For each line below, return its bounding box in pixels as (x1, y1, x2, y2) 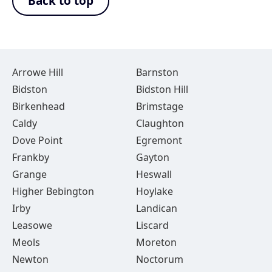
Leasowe (12, 219, 52, 232)
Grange (12, 168, 47, 181)
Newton (12, 253, 49, 266)
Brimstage (135, 100, 183, 113)
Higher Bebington (12, 185, 94, 198)
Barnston (135, 66, 178, 79)
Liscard (135, 219, 169, 232)
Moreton (135, 236, 177, 249)
